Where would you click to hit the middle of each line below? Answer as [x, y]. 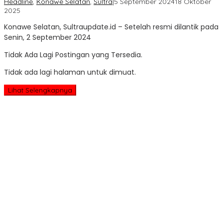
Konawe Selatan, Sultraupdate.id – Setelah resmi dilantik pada [111, 27]
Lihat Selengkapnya [40, 90]
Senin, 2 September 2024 [48, 37]
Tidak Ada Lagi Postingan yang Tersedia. [73, 55]
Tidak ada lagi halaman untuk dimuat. [70, 72]
